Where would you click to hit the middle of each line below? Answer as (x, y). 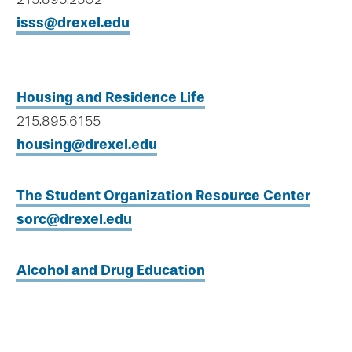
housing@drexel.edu (87, 145)
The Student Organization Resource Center (163, 196)
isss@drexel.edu (73, 23)
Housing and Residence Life (111, 97)
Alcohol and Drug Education (111, 270)
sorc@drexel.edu (74, 219)
